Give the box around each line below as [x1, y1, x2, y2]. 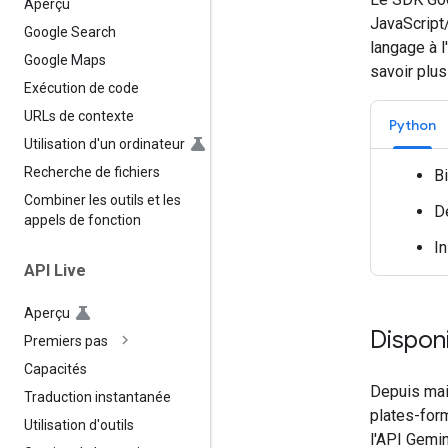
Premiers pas [24, 333, 108, 350]
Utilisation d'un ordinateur [24, 135, 185, 152]
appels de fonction [24, 211, 141, 228]
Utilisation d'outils [24, 417, 134, 434]
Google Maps [24, 51, 106, 68]
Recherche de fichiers [24, 163, 160, 180]
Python [389, 115, 436, 134]
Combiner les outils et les [24, 191, 181, 208]
